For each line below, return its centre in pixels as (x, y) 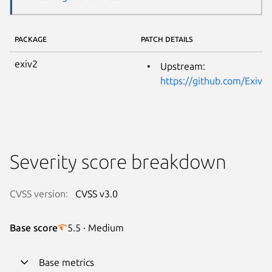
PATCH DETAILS (167, 39)
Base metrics (66, 262)
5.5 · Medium (96, 227)
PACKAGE (31, 39)
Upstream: (183, 66)
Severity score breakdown (118, 161)
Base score (34, 227)
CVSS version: (39, 193)
